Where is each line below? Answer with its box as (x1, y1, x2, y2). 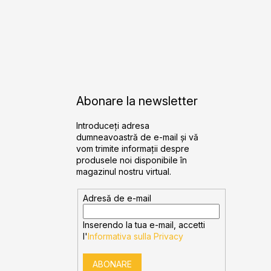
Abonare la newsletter (76, 94, 198, 109)
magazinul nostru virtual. (76, 166, 171, 177)
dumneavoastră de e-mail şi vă (76, 132, 198, 143)
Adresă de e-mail (83, 193, 152, 204)
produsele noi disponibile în (76, 155, 187, 166)
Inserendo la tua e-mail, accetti (83, 220, 206, 230)
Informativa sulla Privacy (88, 231, 184, 242)
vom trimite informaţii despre (76, 143, 189, 154)
